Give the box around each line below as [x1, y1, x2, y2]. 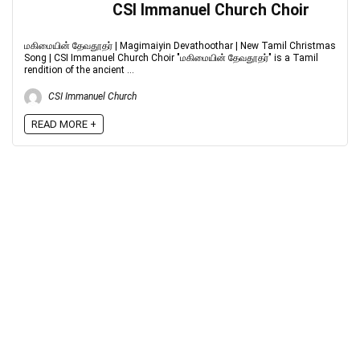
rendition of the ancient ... [24, 64, 134, 76]
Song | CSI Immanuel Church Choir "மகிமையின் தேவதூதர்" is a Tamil [24, 52, 318, 63]
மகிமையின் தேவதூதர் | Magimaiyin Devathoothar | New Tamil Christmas [24, 40, 336, 51]
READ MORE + [31, 118, 96, 130]
